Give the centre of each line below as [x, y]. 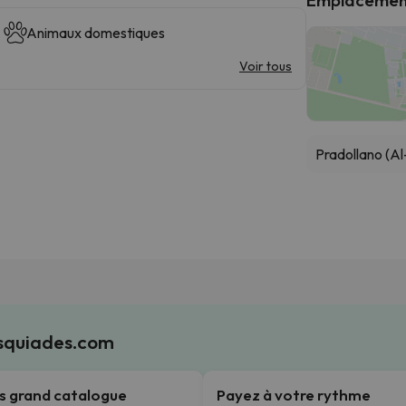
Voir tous [266, 66]
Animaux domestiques [95, 32]
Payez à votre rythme [294, 394]
